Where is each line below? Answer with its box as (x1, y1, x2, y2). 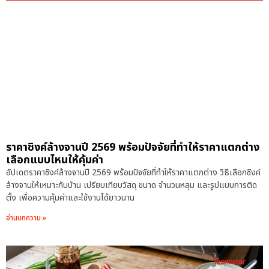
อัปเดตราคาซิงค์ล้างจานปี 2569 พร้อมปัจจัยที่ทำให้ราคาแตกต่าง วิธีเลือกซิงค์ (6, 166, 261, 180)
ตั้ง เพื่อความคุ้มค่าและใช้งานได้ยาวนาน (6, 192, 134, 205)
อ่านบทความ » (6, 213, 46, 224)
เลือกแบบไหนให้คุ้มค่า (6, 152, 103, 169)
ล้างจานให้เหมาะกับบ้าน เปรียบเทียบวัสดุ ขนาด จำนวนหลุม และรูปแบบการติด (6, 179, 257, 192)
